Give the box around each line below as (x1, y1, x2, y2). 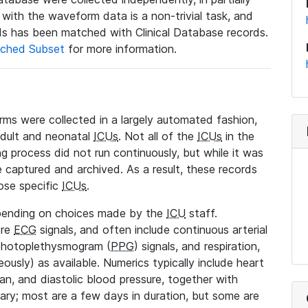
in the (222, 129, 254, 143)
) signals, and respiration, (134, 239, 260, 253)
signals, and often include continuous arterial (36, 223, 267, 236)
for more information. (65, 42, 177, 56)
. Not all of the (118, 129, 197, 143)
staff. (186, 206, 217, 220)
